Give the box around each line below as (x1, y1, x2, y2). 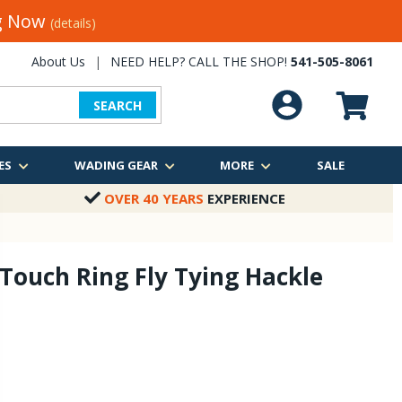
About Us (31, 53, 85, 70)
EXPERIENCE (204, 189, 285, 207)
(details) (49, 14, 96, 31)
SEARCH (93, 96, 142, 114)
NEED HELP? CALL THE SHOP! (110, 53, 291, 70)
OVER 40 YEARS (104, 189, 204, 207)
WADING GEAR (74, 157, 158, 173)
